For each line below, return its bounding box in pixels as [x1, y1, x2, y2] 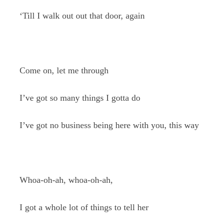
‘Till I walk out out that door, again [20, 11, 145, 21]
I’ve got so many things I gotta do [20, 93, 140, 103]
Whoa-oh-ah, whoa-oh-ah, [20, 175, 113, 185]
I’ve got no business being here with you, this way [20, 120, 199, 130]
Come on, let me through [20, 66, 109, 75]
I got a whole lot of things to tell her [20, 202, 149, 212]
